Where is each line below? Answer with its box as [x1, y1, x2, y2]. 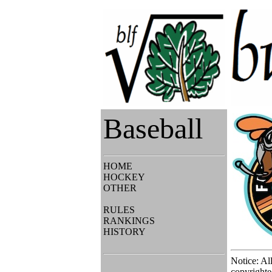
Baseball [103, 112, 203, 144]
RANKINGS [103, 216, 155, 226]
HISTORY [103, 226, 146, 237]
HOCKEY [103, 172, 145, 182]
